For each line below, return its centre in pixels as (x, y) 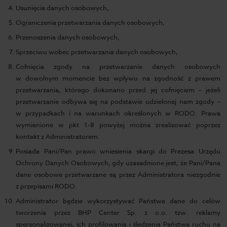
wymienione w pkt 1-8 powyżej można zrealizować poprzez (118, 125)
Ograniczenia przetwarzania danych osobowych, (90, 22)
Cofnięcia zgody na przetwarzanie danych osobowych (118, 66)
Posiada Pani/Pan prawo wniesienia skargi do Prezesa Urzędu (118, 151)
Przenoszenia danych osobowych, (68, 37)
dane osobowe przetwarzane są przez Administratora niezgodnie (118, 174)
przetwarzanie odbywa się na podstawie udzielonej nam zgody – (118, 101)
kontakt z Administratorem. (58, 136)
